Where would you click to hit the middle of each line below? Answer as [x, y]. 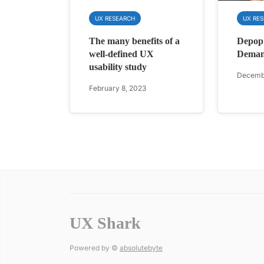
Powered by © [95, 248]
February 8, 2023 [118, 88]
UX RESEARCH [115, 19]
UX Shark [105, 223]
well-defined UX [121, 54]
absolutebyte [141, 248]
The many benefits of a [134, 41]
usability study [118, 67]
